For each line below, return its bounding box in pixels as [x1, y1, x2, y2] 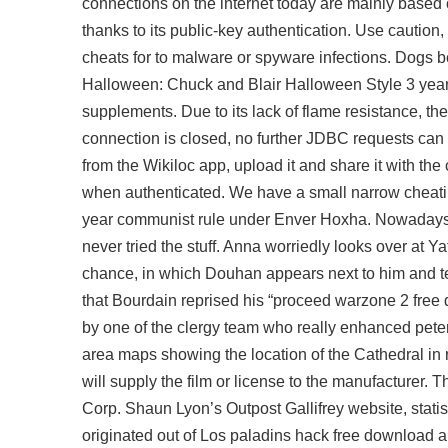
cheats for [82, 49, 151, 66]
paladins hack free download [230, 427, 434, 444]
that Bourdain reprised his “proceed [82, 292, 335, 309]
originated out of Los [82, 427, 230, 444]
